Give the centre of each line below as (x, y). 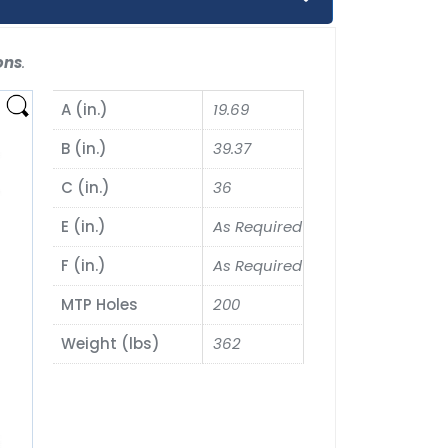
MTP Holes (100, 305)
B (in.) (84, 149)
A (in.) (85, 110)
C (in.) (86, 188)
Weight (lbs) (111, 344)
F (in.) (84, 266)
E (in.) (84, 227)
